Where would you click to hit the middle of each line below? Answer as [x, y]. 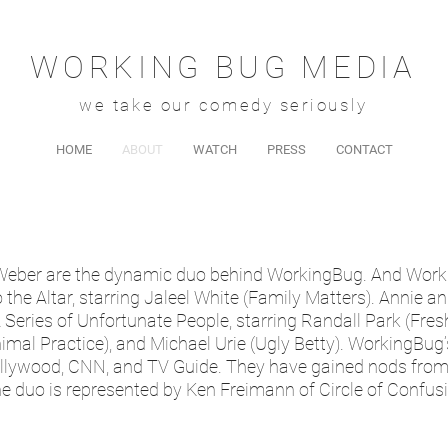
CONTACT [364, 149]
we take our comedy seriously [223, 105]
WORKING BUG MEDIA [223, 67]
